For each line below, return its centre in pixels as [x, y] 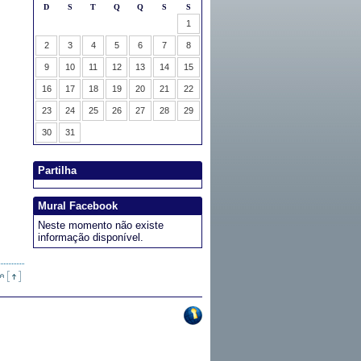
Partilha [57, 170]
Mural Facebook [78, 206]
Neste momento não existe [101, 225]
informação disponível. [91, 237]
